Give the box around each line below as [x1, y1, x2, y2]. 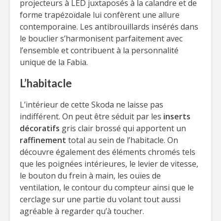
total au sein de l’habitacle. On [68, 135, 178, 146]
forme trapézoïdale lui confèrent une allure [20, 9, 180, 20]
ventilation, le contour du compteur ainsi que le [20, 182, 194, 193]
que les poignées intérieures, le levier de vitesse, [20, 158, 198, 169]
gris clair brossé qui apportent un [60, 123, 186, 134]
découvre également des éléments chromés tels [20, 147, 195, 157]
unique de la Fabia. [20, 57, 88, 68]
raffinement [20, 135, 68, 146]
